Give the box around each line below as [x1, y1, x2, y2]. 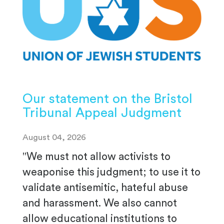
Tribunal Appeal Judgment [22, 106, 181, 120]
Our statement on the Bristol [22, 92, 192, 106]
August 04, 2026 [22, 133, 86, 142]
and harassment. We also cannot [22, 198, 177, 209]
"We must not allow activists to [22, 151, 170, 162]
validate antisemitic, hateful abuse [22, 182, 188, 193]
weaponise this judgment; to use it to [22, 167, 200, 178]
